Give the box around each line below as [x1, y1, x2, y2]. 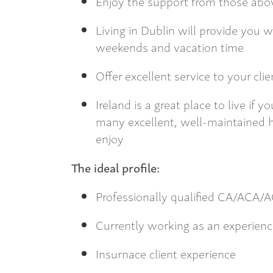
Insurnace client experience [96, 244, 239, 263]
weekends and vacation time [96, 37, 244, 56]
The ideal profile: [71, 157, 160, 177]
